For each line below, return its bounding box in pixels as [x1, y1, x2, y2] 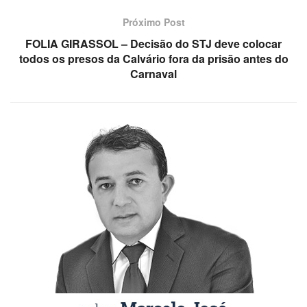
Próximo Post [122, 14, 185, 29]
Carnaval [130, 65, 177, 82]
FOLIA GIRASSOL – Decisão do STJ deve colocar [25, 35, 282, 51]
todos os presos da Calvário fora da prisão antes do [19, 50, 288, 66]
